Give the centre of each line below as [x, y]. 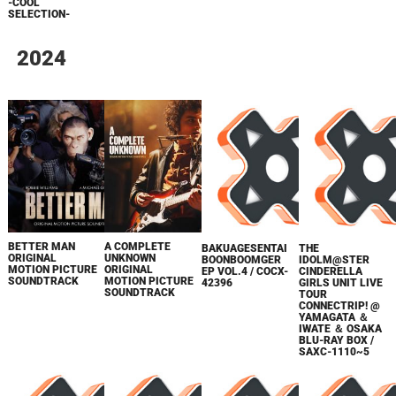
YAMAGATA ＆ [334, 318]
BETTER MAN [41, 247]
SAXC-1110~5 [335, 352]
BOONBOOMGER [242, 260]
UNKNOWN [130, 258]
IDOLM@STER [335, 260]
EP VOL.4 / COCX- [245, 272]
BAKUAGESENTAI [245, 249]
